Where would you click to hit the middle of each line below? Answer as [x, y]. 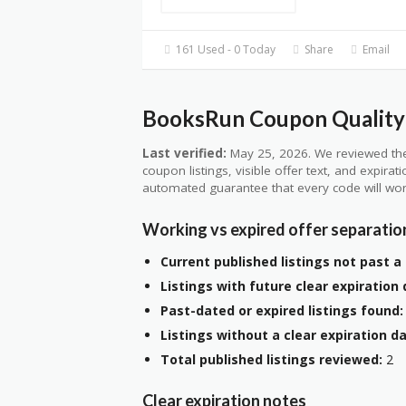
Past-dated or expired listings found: [282, 311]
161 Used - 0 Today [225, 49]
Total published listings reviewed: [271, 360]
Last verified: [184, 153]
